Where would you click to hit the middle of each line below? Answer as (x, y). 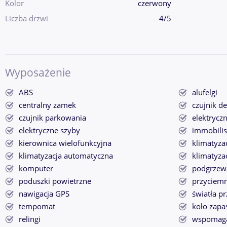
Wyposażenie (38, 72)
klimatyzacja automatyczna (66, 156)
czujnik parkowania (52, 118)
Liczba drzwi (27, 18)
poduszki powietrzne (55, 181)
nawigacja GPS (44, 194)
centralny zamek (47, 105)
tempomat (37, 207)
